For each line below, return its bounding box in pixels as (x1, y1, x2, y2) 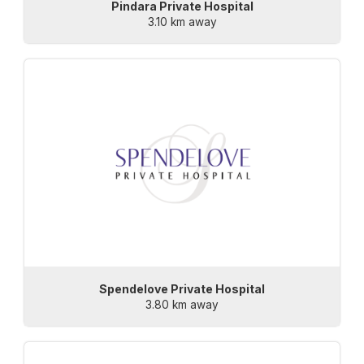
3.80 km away (145, 298, 219, 312)
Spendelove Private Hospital (99, 282, 265, 297)
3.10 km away (147, 15, 217, 29)
